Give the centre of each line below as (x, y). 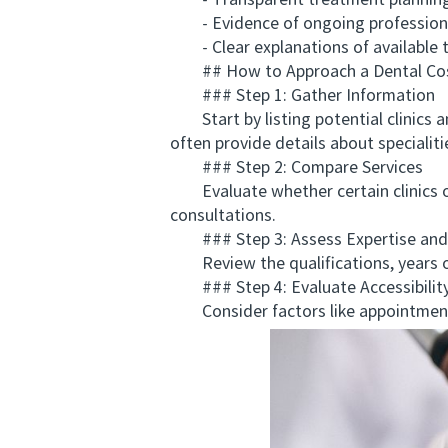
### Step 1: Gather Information (302, 96)
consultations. (223, 216)
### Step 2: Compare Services (296, 168)
